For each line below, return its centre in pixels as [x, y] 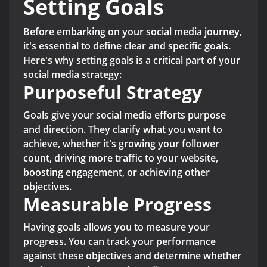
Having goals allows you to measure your [117, 227]
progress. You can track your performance [119, 242]
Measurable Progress [117, 204]
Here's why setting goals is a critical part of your [132, 60]
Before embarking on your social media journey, [133, 32]
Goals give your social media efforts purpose [125, 115]
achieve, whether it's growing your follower [121, 144]
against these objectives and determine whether [132, 256]
